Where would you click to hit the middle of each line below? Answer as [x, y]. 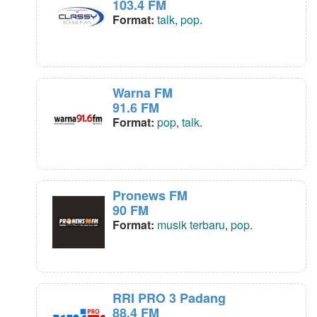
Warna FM [143, 93]
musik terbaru [191, 225]
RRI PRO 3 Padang [169, 298]
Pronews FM [150, 196]
